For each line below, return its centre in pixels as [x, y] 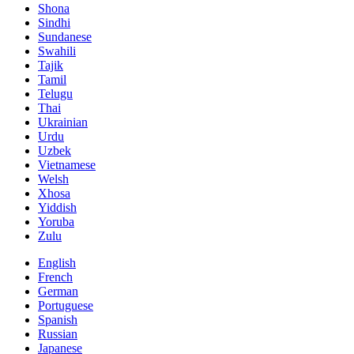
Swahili [57, 51]
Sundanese [65, 36]
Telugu [55, 93]
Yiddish [57, 207]
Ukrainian [63, 122]
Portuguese [66, 305]
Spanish [58, 319]
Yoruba [56, 221]
